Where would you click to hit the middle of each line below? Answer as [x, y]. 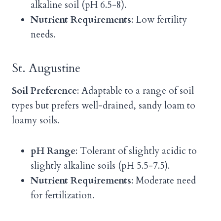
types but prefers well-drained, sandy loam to [104, 106]
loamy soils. [36, 121]
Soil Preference [44, 91]
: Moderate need [164, 181]
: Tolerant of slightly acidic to [136, 151]
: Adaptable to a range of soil [135, 91]
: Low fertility [159, 20]
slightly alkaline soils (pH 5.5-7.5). [100, 166]
